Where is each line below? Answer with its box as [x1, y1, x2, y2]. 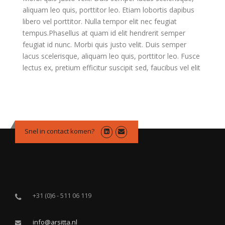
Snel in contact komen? [24, 127, 94, 136]
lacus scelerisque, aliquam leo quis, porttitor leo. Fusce [23, 51, 200, 61]
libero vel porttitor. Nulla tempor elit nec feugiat [23, 17, 177, 27]
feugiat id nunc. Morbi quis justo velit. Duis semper [23, 40, 186, 50]
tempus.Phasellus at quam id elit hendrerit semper [23, 28, 185, 38]
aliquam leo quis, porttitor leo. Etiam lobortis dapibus [23, 5, 194, 15]
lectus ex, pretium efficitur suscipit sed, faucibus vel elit [23, 63, 200, 73]
